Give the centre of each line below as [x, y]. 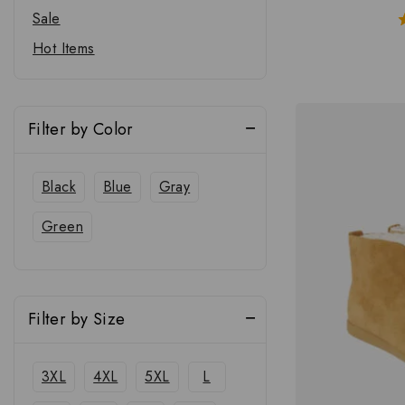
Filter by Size [77, 320]
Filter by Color [81, 129]
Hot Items [64, 48]
